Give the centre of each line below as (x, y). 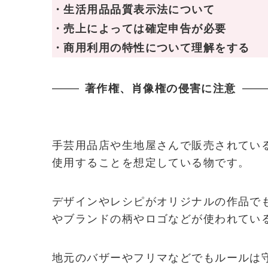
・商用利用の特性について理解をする (151, 48)
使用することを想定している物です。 (151, 162)
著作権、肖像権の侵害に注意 (161, 88)
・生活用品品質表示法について (134, 9)
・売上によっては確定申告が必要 (139, 28)
